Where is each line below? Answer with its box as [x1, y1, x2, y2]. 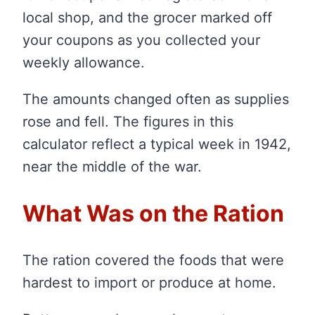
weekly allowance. [22, 54, 145, 72]
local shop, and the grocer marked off [22, 9, 272, 27]
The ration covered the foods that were [22, 252, 284, 269]
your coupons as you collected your [22, 32, 260, 49]
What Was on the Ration [22, 199, 284, 227]
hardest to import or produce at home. [22, 274, 276, 292]
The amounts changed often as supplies [22, 91, 289, 108]
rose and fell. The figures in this [22, 113, 233, 131]
